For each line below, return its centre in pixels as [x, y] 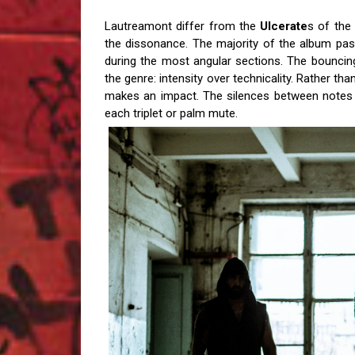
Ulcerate [284, 26]
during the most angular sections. [196, 61]
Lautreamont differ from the [183, 26]
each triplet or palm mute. [171, 113]
